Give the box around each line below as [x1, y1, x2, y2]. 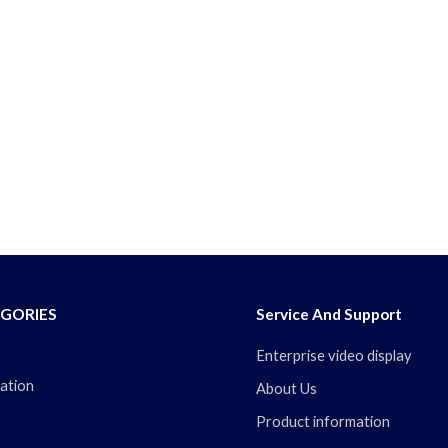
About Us [255, 380, 317, 398]
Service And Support [255, 305, 402, 324]
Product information [255, 413, 390, 431]
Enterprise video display [255, 347, 412, 365]
